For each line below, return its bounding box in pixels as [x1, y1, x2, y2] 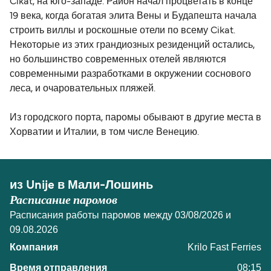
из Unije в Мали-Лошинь [10, 180, 153, 192]
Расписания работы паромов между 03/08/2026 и [10, 210, 231, 221]
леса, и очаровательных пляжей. [10, 85, 155, 94]
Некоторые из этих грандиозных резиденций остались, [10, 41, 255, 50]
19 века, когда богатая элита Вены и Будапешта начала [10, 12, 256, 21]
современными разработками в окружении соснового [10, 70, 251, 79]
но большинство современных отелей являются [10, 56, 226, 65]
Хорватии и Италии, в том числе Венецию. [10, 128, 199, 137]
